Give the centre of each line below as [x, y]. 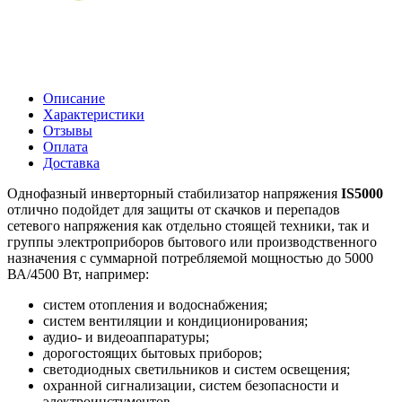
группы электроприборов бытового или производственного [192, 242]
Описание [74, 99]
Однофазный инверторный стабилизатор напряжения [174, 194]
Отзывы [68, 131]
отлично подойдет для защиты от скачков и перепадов [174, 210]
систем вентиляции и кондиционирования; [175, 321]
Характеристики [94, 115]
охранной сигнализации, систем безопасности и [191, 386]
